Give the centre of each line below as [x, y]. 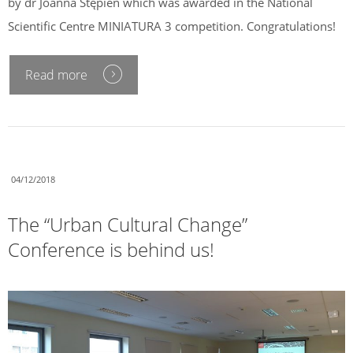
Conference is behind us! [111, 250]
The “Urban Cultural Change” [128, 225]
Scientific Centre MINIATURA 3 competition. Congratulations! [172, 26]
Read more [56, 75]
